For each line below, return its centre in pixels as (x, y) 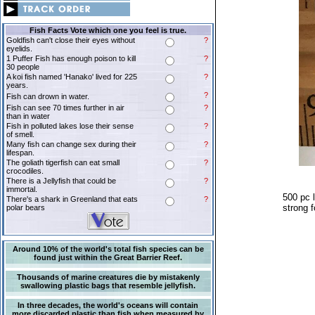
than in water (28, 116)
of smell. (20, 134)
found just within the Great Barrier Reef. (108, 257)
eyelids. (19, 49)
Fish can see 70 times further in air (65, 108)
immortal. (21, 189)
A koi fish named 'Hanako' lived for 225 (71, 77)
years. (17, 85)
